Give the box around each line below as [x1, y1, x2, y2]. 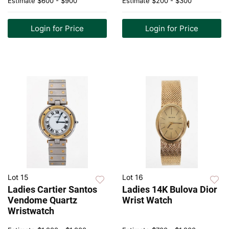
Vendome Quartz [8, 195, 77, 206]
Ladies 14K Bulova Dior [122, 184, 217, 195]
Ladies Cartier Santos [8, 184, 97, 195]
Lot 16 [122, 173, 143, 182]
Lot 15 [8, 173, 29, 182]
